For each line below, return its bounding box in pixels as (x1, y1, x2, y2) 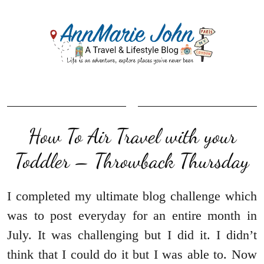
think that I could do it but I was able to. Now (7, 246, 257, 262)
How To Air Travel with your (28, 123, 236, 148)
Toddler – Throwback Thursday (15, 148, 249, 173)
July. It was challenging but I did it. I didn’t (7, 227, 257, 242)
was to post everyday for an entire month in (7, 207, 257, 223)
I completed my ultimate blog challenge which (7, 188, 257, 203)
